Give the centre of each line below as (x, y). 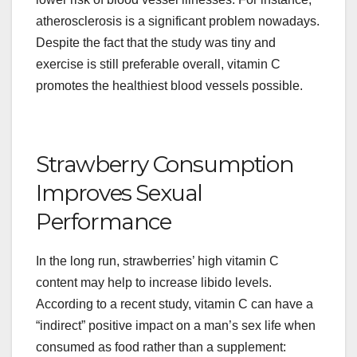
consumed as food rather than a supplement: (161, 347)
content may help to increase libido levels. (154, 283)
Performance (104, 222)
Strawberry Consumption (165, 165)
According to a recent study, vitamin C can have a (175, 304)
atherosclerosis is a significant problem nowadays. (178, 22)
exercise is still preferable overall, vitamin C (158, 65)
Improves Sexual (120, 193)
